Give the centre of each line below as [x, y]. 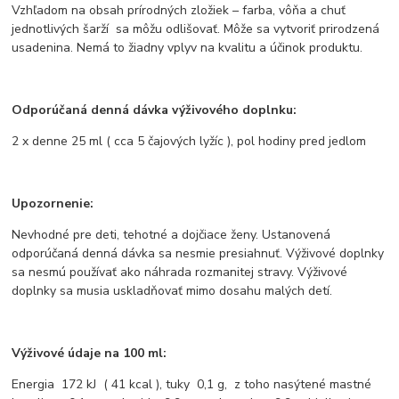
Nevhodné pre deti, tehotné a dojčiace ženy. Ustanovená [171, 234]
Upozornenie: [53, 203]
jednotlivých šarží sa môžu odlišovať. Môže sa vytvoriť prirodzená [196, 28]
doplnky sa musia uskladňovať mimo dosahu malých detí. [172, 290]
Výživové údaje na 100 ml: [90, 353]
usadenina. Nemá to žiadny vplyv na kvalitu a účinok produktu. [187, 47]
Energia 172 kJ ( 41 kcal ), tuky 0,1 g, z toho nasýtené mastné [192, 384]
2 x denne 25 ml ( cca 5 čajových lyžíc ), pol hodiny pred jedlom [189, 141]
